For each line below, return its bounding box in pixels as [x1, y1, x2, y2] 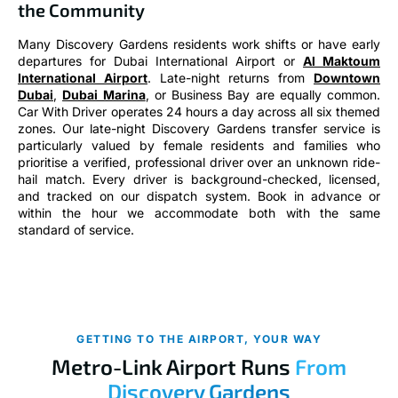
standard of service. [18, 221, 134, 237]
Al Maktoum [303, 52, 380, 68]
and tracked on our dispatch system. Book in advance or [18, 187, 380, 203]
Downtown [314, 69, 381, 85]
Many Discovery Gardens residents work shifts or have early [18, 36, 380, 52]
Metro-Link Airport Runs [52, 353, 295, 379]
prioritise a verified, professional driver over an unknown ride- [18, 154, 380, 170]
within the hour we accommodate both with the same [18, 204, 380, 220]
